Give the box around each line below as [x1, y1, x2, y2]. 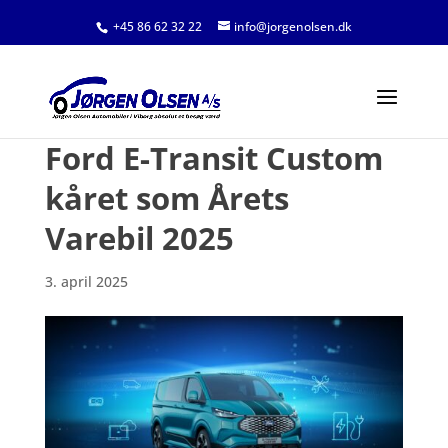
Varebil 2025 [44, 217, 234, 259]
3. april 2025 [44, 272, 128, 291]
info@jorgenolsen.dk [233, 18, 352, 35]
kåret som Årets [44, 177, 289, 219]
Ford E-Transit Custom [44, 137, 383, 179]
